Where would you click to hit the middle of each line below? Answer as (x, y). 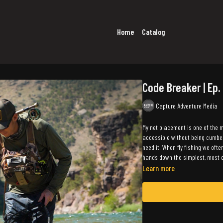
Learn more (159, 168)
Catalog (154, 32)
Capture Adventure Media (187, 106)
